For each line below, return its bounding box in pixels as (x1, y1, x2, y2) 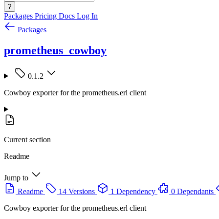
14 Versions (59, 187, 95, 196)
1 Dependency (110, 187, 155, 196)
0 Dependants (171, 187, 214, 196)
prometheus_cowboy (4, 44, 107, 57)
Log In (77, 12, 98, 20)
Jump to (4, 173, 28, 182)
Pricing (35, 12, 59, 20)
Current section (4, 135, 51, 144)
